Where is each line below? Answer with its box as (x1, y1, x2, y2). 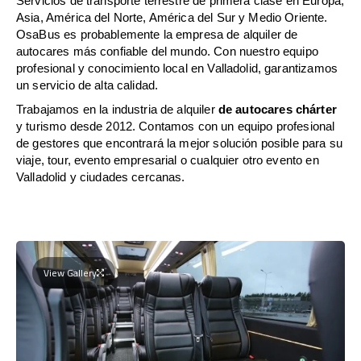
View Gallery (44, 263, 97, 282)
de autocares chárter (218, 102, 337, 116)
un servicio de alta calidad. (16, 77, 159, 92)
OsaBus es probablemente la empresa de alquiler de (16, 27, 298, 41)
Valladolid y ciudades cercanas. (16, 169, 185, 184)
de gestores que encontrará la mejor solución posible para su (16, 135, 342, 150)
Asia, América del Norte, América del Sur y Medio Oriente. (16, 10, 328, 24)
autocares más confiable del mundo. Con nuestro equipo (16, 44, 318, 58)
